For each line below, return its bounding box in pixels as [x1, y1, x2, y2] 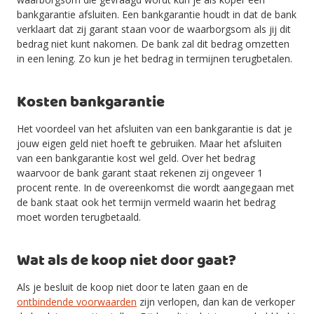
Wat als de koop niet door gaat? [17, 249, 236, 273]
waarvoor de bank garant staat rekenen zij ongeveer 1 [17, 166, 263, 179]
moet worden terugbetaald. [17, 210, 141, 224]
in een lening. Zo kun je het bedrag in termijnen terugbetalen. [17, 52, 292, 65]
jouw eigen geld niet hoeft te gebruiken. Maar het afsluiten [17, 137, 282, 150]
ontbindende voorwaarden [17, 295, 137, 308]
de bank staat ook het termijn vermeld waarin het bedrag [17, 196, 275, 209]
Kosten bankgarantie [17, 90, 165, 115]
